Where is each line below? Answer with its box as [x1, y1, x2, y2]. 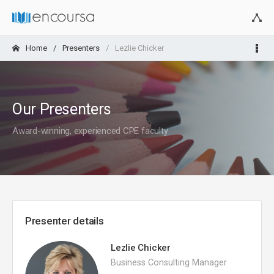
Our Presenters [12, 100, 111, 118]
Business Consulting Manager [111, 257, 227, 268]
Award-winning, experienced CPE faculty [12, 125, 168, 136]
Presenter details [25, 215, 104, 227]
